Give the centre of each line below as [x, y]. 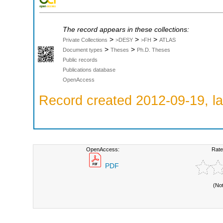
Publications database [89, 69]
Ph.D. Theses [154, 50]
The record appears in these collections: [126, 29]
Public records [80, 59]
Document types [83, 50]
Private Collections [85, 40]
